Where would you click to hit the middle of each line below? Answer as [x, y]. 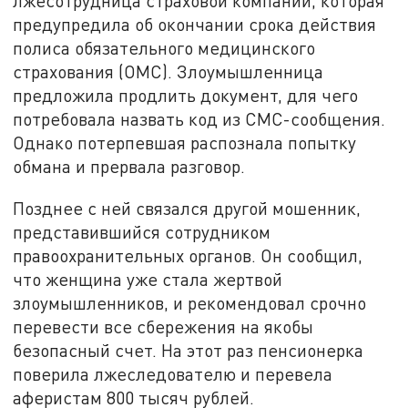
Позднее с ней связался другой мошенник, [187, 208]
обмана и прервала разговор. [129, 167]
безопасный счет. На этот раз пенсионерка [189, 350]
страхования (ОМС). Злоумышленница [168, 72]
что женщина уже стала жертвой [148, 279]
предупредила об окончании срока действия [195, 25]
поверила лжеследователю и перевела [173, 373]
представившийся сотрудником [142, 231]
